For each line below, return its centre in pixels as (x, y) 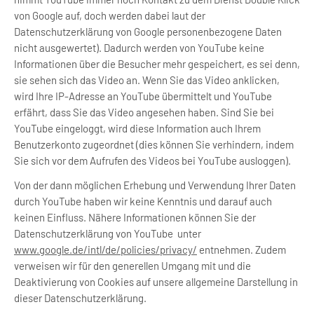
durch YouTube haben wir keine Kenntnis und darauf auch (143, 201)
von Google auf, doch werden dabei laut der (110, 15)
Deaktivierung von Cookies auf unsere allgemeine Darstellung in (156, 282)
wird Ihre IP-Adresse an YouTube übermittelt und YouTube (143, 96)
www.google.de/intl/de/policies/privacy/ (105, 250)
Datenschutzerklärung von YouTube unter (108, 233)
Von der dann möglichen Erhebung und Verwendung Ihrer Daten (155, 185)
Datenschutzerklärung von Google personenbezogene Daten (148, 32)
